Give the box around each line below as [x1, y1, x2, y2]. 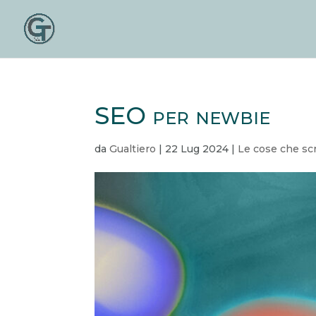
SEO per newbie [95, 101, 271, 130]
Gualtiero [109, 142, 157, 155]
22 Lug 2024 [165, 142, 229, 155]
